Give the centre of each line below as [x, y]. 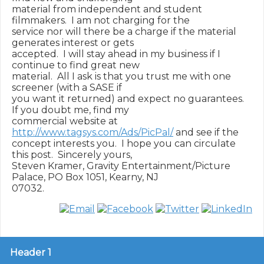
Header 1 [31, 253]
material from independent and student [107, 9]
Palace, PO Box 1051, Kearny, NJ [85, 177]
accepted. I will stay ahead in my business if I [116, 54]
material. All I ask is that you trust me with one [121, 76]
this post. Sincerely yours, [72, 155]
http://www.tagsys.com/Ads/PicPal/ [93, 132]
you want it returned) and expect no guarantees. [128, 99]
